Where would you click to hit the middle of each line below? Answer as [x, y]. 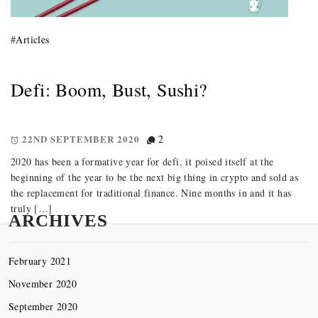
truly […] [32, 208]
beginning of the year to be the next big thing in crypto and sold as [155, 177]
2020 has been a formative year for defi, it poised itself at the [142, 161]
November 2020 [43, 283]
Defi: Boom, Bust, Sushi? [109, 89]
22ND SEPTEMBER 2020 [81, 138]
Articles [33, 39]
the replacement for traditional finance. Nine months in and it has [151, 192]
